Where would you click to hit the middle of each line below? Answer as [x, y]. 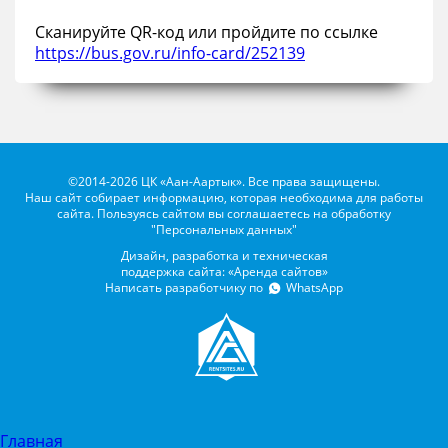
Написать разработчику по [186, 287]
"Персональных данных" [224, 229]
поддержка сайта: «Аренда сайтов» [224, 271]
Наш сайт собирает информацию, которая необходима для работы [224, 197]
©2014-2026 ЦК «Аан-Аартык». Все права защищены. [224, 181]
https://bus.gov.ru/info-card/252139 [170, 52]
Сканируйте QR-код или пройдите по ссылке [206, 31]
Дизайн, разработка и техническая [224, 255]
